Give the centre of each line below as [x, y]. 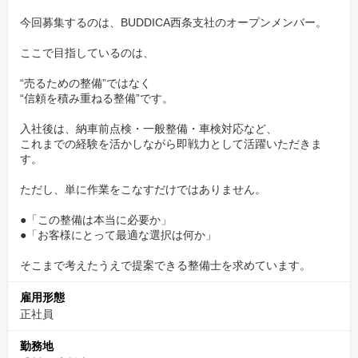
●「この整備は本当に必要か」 [96, 220]
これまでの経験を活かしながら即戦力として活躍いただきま [171, 144]
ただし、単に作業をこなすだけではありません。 [143, 189]
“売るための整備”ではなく [86, 83]
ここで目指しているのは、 [87, 53]
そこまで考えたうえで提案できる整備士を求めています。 [165, 265]
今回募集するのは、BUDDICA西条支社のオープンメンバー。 [173, 22]
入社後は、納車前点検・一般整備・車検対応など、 [149, 129]
